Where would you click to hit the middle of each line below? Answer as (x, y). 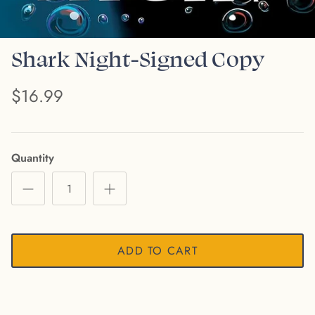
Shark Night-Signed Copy (138, 58)
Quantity (33, 158)
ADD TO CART (157, 250)
